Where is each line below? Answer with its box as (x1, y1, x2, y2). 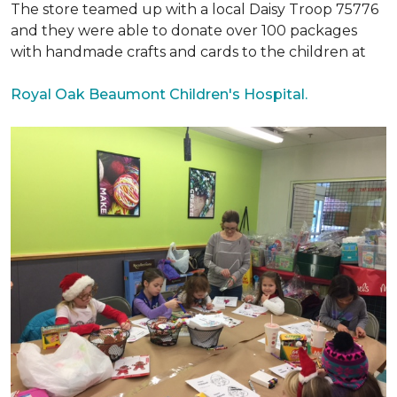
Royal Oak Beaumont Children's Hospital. (11, 86, 307, 103)
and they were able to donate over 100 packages (11, 22, 357, 39)
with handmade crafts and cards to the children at (11, 43, 366, 60)
